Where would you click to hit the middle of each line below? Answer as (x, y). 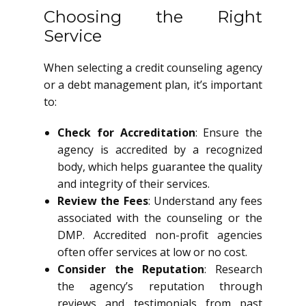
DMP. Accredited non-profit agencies (160, 235)
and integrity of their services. (134, 184)
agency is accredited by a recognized (160, 150)
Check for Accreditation (126, 133)
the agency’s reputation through (160, 286)
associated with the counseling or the (160, 218)
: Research (234, 269)
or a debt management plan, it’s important (153, 85)
